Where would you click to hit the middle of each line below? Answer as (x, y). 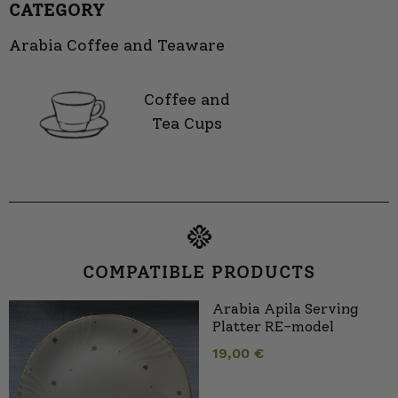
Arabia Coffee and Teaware (117, 45)
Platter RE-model (273, 327)
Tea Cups (187, 124)
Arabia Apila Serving (285, 309)
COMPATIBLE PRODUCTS (199, 272)
